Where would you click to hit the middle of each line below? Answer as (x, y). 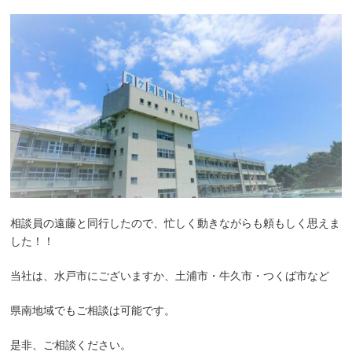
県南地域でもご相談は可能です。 (93, 311)
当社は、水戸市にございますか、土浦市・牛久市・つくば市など (170, 276)
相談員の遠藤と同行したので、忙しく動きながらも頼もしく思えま (176, 223)
